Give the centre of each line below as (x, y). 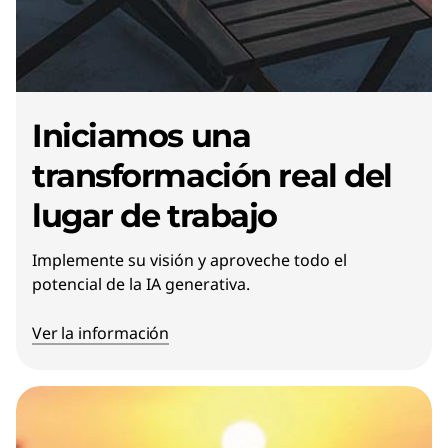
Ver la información (101, 332)
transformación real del (212, 175)
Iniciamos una (141, 135)
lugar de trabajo (154, 215)
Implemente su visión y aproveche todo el (189, 259)
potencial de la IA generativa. (145, 283)
